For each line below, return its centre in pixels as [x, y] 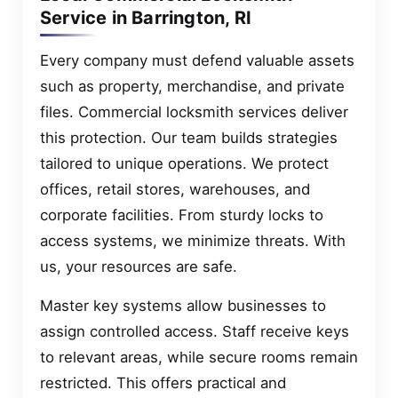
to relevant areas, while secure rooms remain [199, 357]
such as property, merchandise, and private [192, 87]
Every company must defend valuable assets [197, 61]
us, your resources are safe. [139, 267]
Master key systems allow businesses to [183, 305]
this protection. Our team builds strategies [189, 138]
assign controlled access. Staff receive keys [195, 331]
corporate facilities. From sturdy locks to [182, 215]
